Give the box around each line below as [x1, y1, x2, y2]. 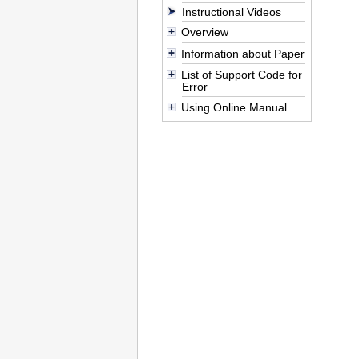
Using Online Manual [180, 101, 287, 115]
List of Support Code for [180, 67, 302, 81]
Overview [180, 26, 228, 39]
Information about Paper [180, 46, 305, 60]
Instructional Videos [182, 6, 282, 19]
